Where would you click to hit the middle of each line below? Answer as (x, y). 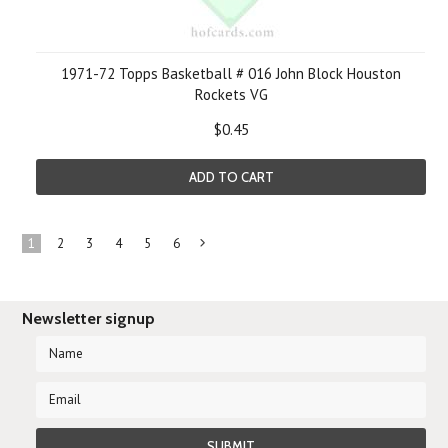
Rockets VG (231, 94)
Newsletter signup (89, 318)
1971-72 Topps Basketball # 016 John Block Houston (231, 73)
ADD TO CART (231, 177)
